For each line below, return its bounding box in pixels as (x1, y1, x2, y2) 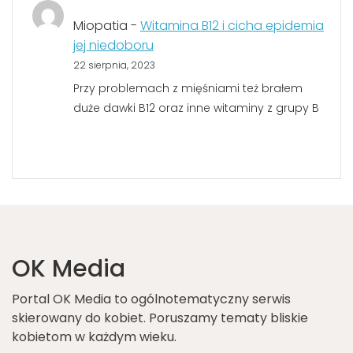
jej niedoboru (73, 36, 154, 55)
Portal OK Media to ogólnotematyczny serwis (12, 289, 291, 308)
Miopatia (73, 17, 128, 35)
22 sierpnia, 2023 (73, 58, 155, 72)
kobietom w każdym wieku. (12, 327, 176, 346)
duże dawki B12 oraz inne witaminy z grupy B (73, 100, 319, 117)
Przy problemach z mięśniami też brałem (73, 80, 303, 97)
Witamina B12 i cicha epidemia (140, 17, 324, 35)
